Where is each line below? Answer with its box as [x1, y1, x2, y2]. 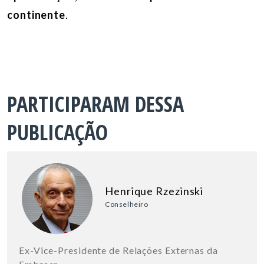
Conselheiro [105, 199, 148, 209]
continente [7, 8, 66, 21]
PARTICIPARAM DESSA [7, 89, 184, 118]
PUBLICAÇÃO [7, 117, 108, 147]
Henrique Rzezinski [105, 184, 204, 197]
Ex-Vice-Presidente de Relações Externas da [19, 244, 218, 256]
